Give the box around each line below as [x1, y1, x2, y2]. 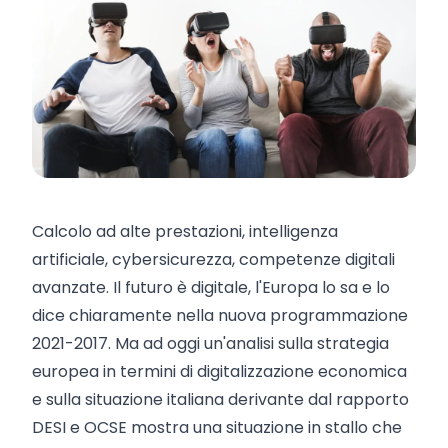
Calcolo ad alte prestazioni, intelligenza [32, 219, 338, 243]
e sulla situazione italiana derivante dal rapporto [32, 387, 409, 411]
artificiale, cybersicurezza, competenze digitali [32, 247, 395, 271]
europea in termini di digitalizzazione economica [32, 359, 407, 383]
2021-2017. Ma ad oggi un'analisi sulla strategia [32, 331, 389, 355]
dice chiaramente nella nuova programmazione [32, 303, 408, 327]
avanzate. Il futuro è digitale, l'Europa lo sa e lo [32, 275, 390, 299]
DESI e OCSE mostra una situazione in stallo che [32, 415, 402, 439]
